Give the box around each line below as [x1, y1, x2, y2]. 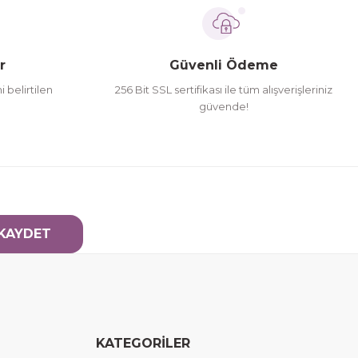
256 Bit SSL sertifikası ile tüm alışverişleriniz [115, 83, 332, 96]
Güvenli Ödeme [169, 58, 278, 73]
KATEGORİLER [96, 336, 190, 351]
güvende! [199, 100, 249, 113]
